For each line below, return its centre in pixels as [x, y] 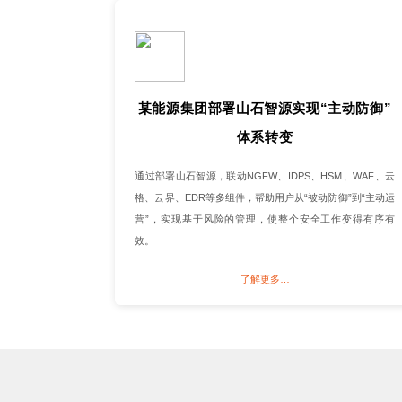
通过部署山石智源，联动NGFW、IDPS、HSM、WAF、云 [265, 175]
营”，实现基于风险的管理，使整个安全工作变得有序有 [265, 218]
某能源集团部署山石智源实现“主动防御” [265, 108]
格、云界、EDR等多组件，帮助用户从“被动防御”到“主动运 [265, 197]
